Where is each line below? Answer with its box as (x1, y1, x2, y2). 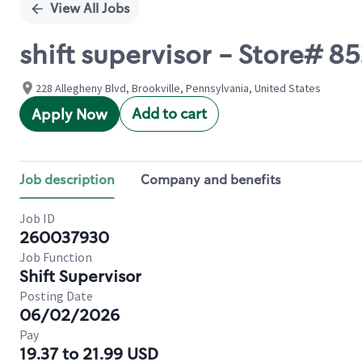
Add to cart (132, 104, 207, 124)
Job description (19, 171, 115, 188)
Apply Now (32, 105, 107, 124)
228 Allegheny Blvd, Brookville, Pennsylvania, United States (36, 81, 321, 95)
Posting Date (19, 288, 93, 304)
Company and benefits (141, 171, 281, 188)
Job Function (19, 249, 92, 265)
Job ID (19, 210, 55, 226)
